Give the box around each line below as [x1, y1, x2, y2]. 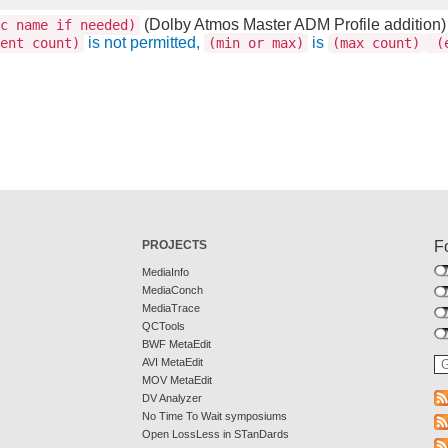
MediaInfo [141, 266, 189, 278]
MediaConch [141, 284, 203, 296]
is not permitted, [84, 34, 204, 51]
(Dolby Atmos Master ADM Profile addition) [140, 16, 446, 33]
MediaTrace [141, 302, 200, 314]
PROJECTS [141, 238, 207, 252]
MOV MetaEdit [141, 374, 212, 386]
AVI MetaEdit [141, 356, 203, 368]
